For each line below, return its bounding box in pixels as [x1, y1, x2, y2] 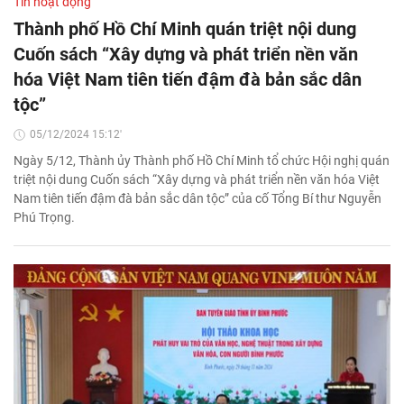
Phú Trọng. [14, 210, 75, 225]
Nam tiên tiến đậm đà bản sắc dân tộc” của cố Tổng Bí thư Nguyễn [14, 191, 381, 207]
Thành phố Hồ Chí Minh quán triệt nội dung [14, 18, 356, 41]
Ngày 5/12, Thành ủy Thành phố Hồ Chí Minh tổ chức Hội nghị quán [14, 153, 390, 169]
